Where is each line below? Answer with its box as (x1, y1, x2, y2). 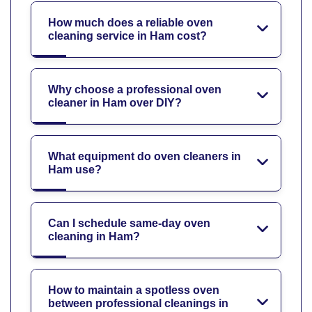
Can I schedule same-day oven (48, 217, 210, 229)
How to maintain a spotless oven (48, 283, 219, 296)
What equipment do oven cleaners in (48, 150, 241, 162)
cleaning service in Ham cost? (48, 29, 207, 42)
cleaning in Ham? (48, 230, 140, 242)
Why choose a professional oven (48, 83, 221, 95)
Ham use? (48, 163, 102, 175)
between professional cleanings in (48, 297, 228, 309)
